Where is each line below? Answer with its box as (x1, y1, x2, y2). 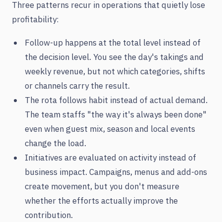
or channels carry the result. (25, 80, 130, 92)
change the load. (25, 138, 86, 149)
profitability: (12, 14, 59, 25)
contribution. (25, 210, 73, 221)
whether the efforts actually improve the (25, 195, 178, 207)
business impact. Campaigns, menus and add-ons (25, 166, 207, 178)
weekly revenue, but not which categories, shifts (25, 66, 205, 77)
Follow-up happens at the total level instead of (25, 37, 201, 49)
